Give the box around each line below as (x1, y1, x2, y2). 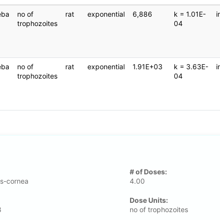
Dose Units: (129, 196, 168, 205)
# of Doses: (129, 167, 167, 176)
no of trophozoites (129, 205, 188, 214)
